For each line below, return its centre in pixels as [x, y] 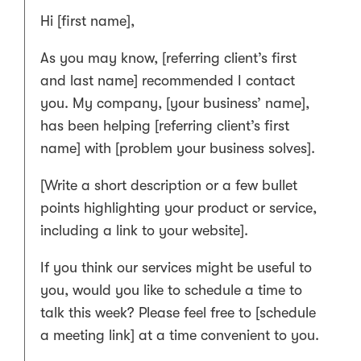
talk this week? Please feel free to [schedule [178, 313]
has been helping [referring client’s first [165, 126]
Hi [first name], [87, 21]
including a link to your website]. [144, 231]
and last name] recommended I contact [168, 81]
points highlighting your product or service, [178, 208]
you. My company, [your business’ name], [175, 104]
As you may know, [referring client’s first [168, 58]
